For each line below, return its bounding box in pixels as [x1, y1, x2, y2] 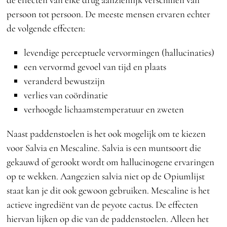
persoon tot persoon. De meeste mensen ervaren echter [7, 8, 211, 20]
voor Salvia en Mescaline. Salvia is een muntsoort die [7, 141, 202, 154]
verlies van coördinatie [23, 89, 108, 101]
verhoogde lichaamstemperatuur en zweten [23, 103, 184, 115]
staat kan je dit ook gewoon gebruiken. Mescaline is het [7, 184, 210, 196]
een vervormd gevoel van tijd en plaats [23, 60, 166, 72]
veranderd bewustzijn [23, 74, 105, 87]
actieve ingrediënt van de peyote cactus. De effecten [7, 198, 199, 210]
